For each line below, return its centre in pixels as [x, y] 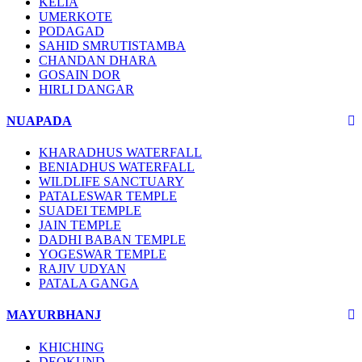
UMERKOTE [76, 16]
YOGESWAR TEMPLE [103, 255]
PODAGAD [72, 31]
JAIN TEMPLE [80, 225]
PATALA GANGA [89, 284]
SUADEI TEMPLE [90, 211]
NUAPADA [39, 120]
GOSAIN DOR [80, 74]
